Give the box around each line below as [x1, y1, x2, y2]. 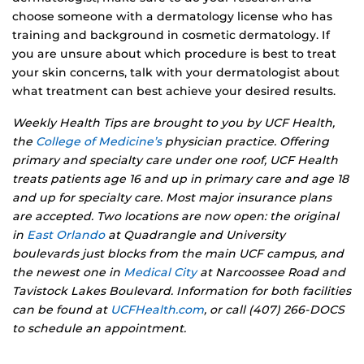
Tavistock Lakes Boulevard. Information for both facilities [12, 283, 351, 298]
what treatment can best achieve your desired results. [12, 83, 336, 98]
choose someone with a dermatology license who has [12, 8, 332, 24]
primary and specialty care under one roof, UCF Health [12, 152, 338, 167]
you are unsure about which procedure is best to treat [12, 45, 336, 61]
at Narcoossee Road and [197, 264, 345, 279]
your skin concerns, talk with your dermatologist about [12, 64, 340, 80]
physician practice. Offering [162, 133, 329, 149]
